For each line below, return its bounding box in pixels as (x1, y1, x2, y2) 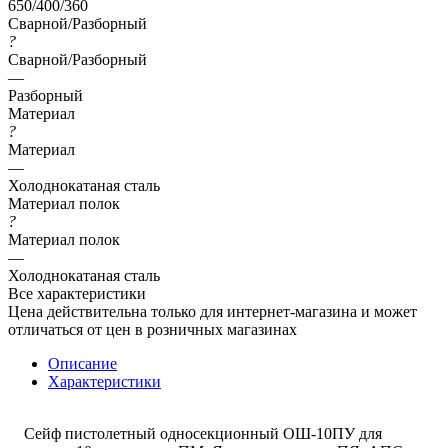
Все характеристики (8, 284, 146, 302)
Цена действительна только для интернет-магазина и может (8, 302, 417, 320)
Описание (48, 354, 117, 372)
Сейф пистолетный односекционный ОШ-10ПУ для (8, 424, 382, 442)
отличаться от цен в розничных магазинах (8, 320, 297, 338)
